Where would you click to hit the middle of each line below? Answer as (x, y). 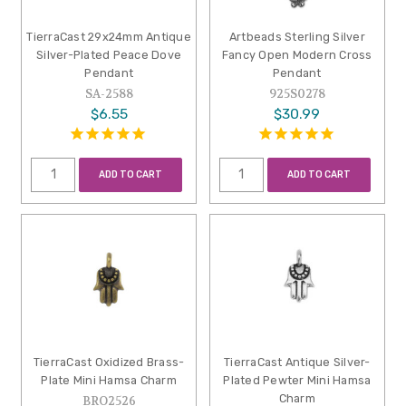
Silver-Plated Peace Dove (109, 55)
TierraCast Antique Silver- (297, 362)
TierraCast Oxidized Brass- (109, 362)
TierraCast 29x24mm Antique (109, 37)
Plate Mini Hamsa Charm (109, 381)
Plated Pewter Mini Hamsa (297, 381)
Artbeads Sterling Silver (297, 37)
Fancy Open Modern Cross (297, 55)
